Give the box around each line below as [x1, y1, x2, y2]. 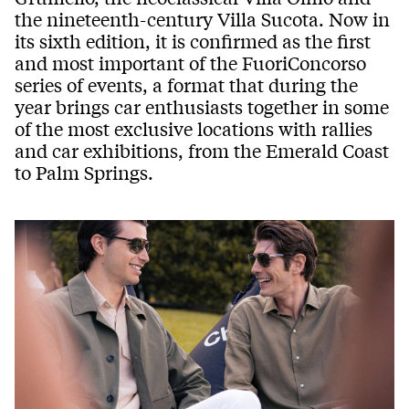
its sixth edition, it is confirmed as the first [15, 27, 371, 53]
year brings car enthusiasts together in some [15, 93, 389, 119]
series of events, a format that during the [15, 71, 358, 97]
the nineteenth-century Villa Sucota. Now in [15, 5, 390, 31]
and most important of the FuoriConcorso [15, 49, 366, 75]
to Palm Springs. [15, 159, 153, 184]
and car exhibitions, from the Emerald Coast [15, 137, 389, 163]
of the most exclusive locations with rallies [15, 115, 372, 141]
